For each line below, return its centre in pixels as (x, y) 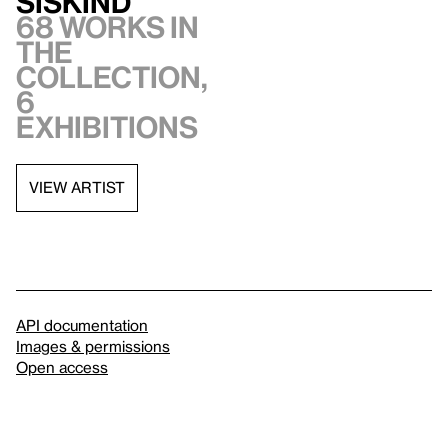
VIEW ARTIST (77, 187)
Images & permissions (93, 345)
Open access (62, 366)
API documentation (82, 324)
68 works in (107, 26)
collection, (112, 76)
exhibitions (107, 126)
